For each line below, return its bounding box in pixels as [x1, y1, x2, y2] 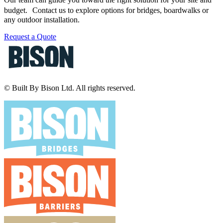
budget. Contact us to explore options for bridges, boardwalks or [4, 6, 209, 15]
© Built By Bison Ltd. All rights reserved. [4, 84, 135, 93]
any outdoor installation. [4, 15, 80, 24]
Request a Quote [4, 32, 56, 41]
